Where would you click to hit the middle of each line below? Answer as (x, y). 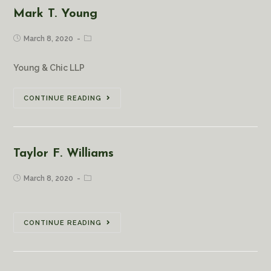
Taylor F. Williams (64, 154)
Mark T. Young (56, 14)
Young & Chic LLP (49, 68)
